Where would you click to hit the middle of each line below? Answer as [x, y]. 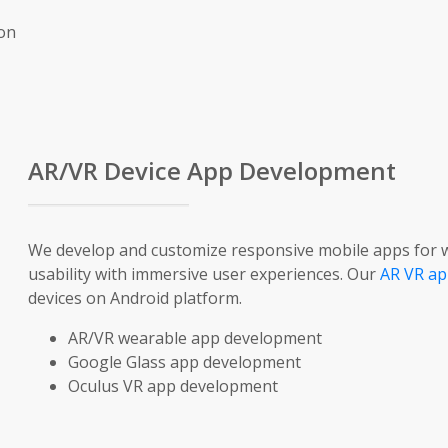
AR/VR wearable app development [194, 338]
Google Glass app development [184, 362]
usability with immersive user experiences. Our [203, 274]
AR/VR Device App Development [211, 171]
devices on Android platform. [134, 298]
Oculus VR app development [172, 386]
